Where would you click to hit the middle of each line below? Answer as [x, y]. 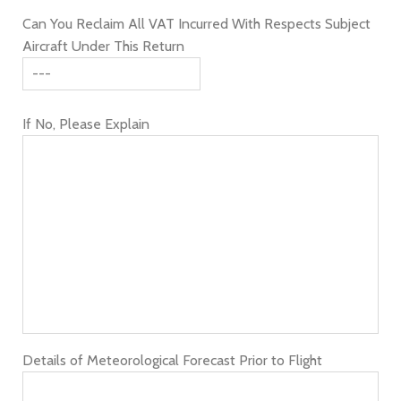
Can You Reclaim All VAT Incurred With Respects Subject [196, 24]
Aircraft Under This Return [103, 46]
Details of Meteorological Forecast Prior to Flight [172, 360]
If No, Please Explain [86, 124]
